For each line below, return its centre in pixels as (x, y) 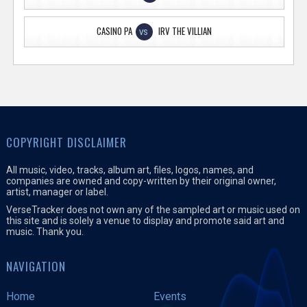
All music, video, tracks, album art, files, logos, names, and (130, 170)
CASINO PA (114, 30)
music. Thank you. (45, 231)
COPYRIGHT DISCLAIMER (66, 142)
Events (170, 296)
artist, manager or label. (57, 192)
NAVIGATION (36, 266)
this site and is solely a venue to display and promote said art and (145, 220)
